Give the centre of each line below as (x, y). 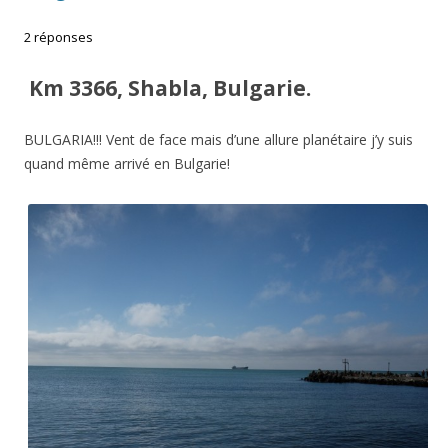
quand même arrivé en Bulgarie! (127, 163)
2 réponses (58, 36)
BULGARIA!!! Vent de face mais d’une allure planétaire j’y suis (218, 139)
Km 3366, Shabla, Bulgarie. (167, 87)
